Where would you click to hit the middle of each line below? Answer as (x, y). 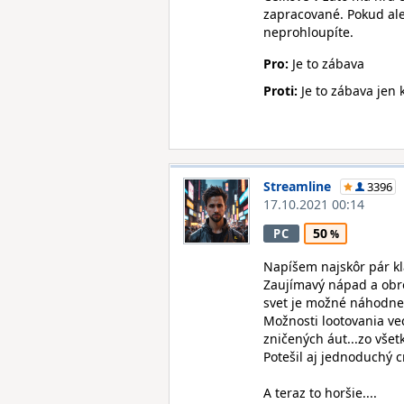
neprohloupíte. (308, 32)
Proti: (280, 91)
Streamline (297, 186)
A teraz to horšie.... (320, 393)
